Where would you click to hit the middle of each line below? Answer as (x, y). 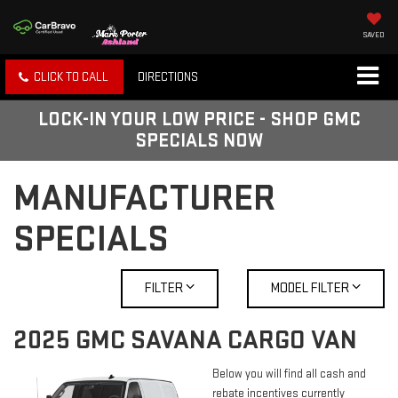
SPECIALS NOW (199, 141)
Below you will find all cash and (289, 374)
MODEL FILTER (311, 289)
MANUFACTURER (144, 199)
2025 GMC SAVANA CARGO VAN (185, 341)
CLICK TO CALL (71, 77)
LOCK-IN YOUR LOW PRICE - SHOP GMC (199, 120)
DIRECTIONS (168, 77)
